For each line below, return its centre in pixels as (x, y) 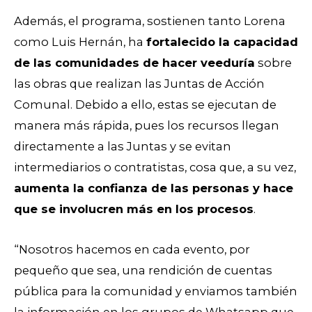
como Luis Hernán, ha (80, 41)
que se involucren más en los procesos (134, 209)
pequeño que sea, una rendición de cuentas (143, 271)
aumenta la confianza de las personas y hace (154, 188)
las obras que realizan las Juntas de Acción (139, 83)
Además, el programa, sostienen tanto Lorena (150, 21)
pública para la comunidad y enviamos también (156, 291)
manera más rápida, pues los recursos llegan (147, 125)
